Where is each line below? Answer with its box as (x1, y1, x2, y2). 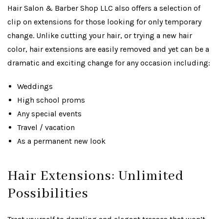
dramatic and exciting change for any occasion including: (7, 58, 210, 67)
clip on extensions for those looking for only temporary (7, 17, 201, 26)
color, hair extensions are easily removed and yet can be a (7, 44, 209, 54)
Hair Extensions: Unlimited (7, 168, 184, 185)
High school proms (17, 95, 85, 105)
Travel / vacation (17, 123, 75, 132)
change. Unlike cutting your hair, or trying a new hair (7, 31, 192, 40)
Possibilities (7, 185, 88, 202)
